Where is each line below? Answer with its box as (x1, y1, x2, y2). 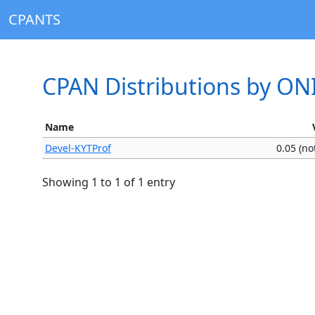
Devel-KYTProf (45, 141, 111, 155)
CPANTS (8, 10, 60, 29)
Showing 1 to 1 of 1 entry (42, 174, 175, 190)
